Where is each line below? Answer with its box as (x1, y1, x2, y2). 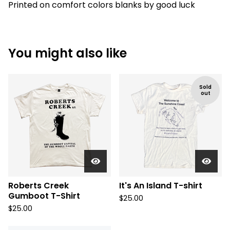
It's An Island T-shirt (119, 180, 202, 191)
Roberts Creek (8, 180, 69, 191)
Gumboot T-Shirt (8, 190, 80, 202)
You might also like (8, 45, 127, 62)
